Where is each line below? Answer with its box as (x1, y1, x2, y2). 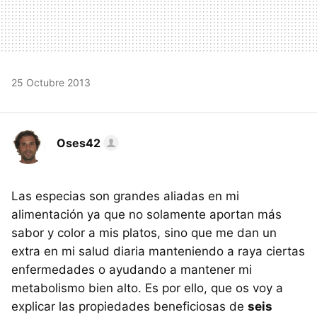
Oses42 (57, 135, 100, 150)
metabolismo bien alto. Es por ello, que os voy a (11, 280, 283, 295)
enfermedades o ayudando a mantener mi (11, 262, 252, 277)
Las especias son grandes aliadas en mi (11, 188, 239, 203)
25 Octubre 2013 (11, 76, 91, 88)
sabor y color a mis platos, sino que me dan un (11, 225, 277, 240)
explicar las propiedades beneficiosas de (11, 299, 248, 313)
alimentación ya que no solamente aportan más (11, 207, 282, 221)
